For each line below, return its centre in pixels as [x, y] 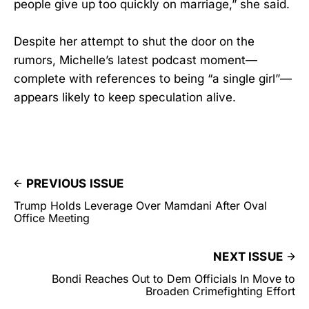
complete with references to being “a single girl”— [153, 79]
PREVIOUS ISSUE [75, 184]
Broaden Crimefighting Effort [220, 291]
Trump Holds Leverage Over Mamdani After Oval [140, 206]
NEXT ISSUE [248, 257]
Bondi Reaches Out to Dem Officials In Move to [173, 279]
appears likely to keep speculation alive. [125, 98]
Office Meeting [52, 218]
